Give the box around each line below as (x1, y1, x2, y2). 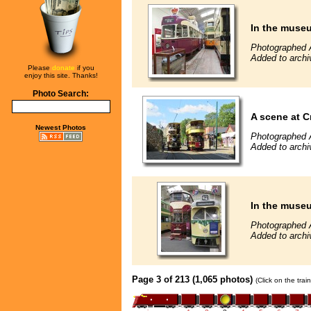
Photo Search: (33, 90, 89, 98)
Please (27, 64, 52, 72)
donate (51, 64, 75, 72)
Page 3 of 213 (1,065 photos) (132, 274, 253, 285)
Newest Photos (35, 124, 86, 131)
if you (74, 64, 94, 72)
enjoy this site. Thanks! (24, 72, 98, 79)
